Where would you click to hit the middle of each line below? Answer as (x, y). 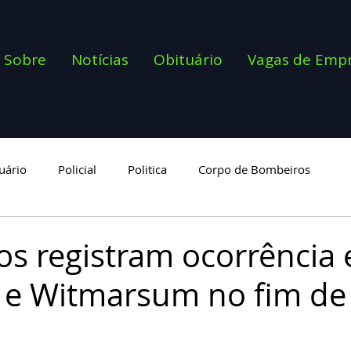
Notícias (100, 60)
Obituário (188, 60)
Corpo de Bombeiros (254, 169)
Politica (147, 169)
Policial (77, 169)
